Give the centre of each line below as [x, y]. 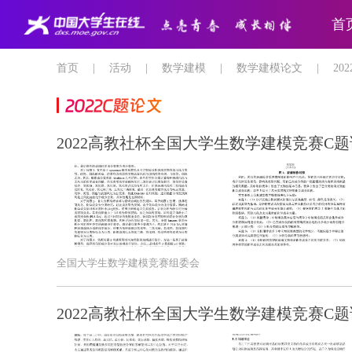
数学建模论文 [269, 68]
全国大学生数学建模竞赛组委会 [128, 263]
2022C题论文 [114, 104]
